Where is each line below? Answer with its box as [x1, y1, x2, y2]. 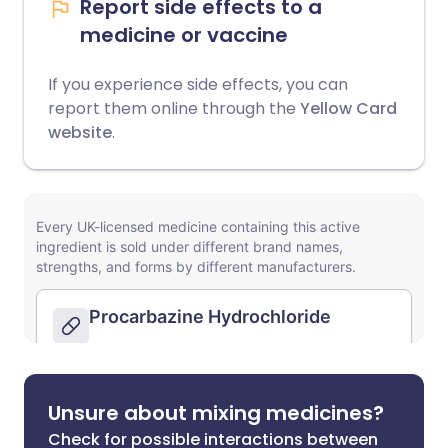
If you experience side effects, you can [48, 73, 348, 96]
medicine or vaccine [80, 21, 288, 49]
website [48, 121, 112, 144]
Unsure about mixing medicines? [48, 399, 384, 427]
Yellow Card [296, 97, 397, 120]
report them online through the [48, 97, 296, 120]
